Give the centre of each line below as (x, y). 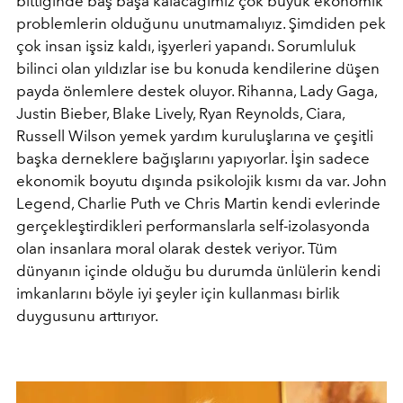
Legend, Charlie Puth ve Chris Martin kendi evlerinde (198, 203)
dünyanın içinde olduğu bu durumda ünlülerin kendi (198, 270)
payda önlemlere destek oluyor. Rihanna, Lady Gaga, (197, 90)
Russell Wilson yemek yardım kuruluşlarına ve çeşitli (195, 135)
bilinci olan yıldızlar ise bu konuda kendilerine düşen (198, 68)
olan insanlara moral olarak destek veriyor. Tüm (177, 248)
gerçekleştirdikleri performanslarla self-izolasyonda (193, 225)
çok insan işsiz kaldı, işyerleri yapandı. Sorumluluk (186, 45)
